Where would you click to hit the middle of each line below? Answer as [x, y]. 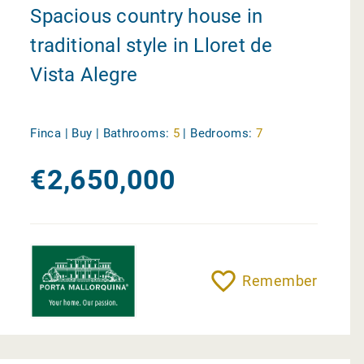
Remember [280, 281]
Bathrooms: [136, 134]
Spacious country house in [147, 17]
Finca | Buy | [67, 134]
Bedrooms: [221, 134]
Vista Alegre [84, 75]
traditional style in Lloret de [152, 46]
